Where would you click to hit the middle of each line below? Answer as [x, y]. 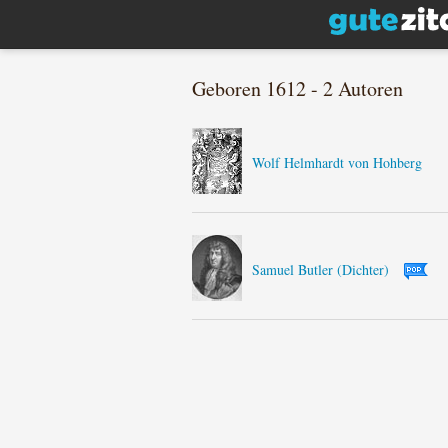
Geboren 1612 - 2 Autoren [297, 88]
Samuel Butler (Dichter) [320, 269]
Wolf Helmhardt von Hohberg [337, 162]
